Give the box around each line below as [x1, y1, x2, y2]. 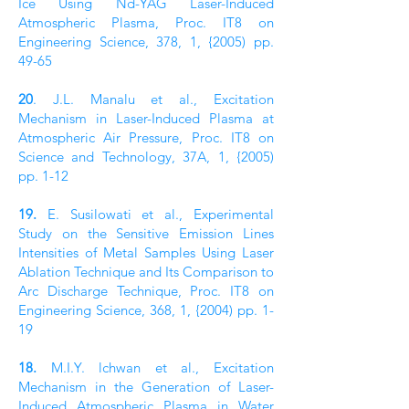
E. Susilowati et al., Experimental [37, 205, 274, 223]
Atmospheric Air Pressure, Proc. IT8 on [18, 129, 274, 146]
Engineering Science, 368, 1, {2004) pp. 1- [18, 301, 274, 319]
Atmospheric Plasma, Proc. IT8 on [18, 14, 274, 31]
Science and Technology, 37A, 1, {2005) [18, 148, 274, 165]
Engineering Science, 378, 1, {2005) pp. [18, 33, 274, 50]
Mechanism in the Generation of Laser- [18, 378, 274, 395]
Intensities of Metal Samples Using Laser [18, 244, 274, 261]
